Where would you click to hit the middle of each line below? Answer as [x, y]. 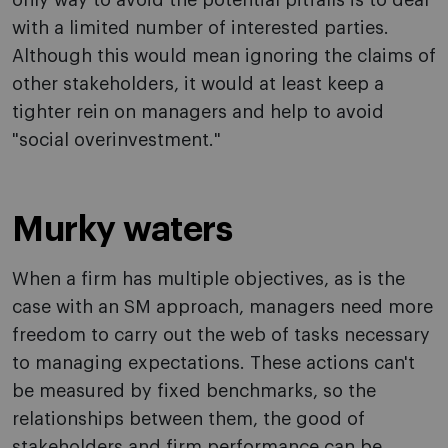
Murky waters [122, 230]
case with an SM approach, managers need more [222, 307]
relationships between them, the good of [188, 419]
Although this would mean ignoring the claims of [224, 56]
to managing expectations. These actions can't [213, 363]
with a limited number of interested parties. [200, 28]
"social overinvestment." [116, 140]
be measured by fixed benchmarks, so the [194, 391]
